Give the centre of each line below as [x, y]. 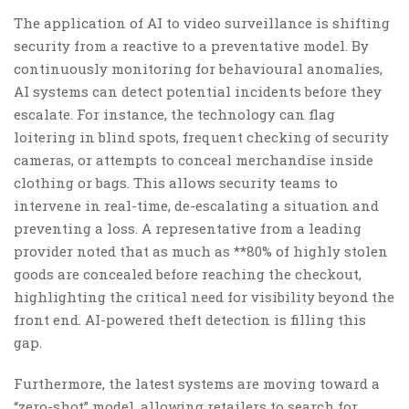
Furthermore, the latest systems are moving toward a [197, 383]
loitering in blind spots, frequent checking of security [201, 136]
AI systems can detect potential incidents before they [198, 91]
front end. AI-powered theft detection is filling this [190, 319]
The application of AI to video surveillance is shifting [202, 22]
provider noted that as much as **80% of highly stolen [201, 251]
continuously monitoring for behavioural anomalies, [198, 68]
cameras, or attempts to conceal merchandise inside [194, 159]
